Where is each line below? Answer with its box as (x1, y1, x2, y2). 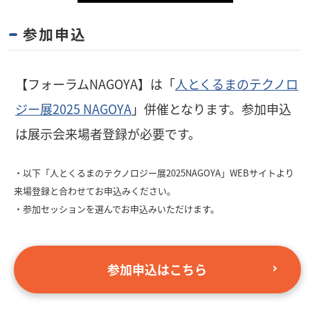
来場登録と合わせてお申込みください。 (13, 183, 176, 197)
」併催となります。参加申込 (131, 99, 291, 118)
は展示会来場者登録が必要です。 (15, 124, 201, 143)
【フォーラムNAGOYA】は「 (15, 74, 175, 93)
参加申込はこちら (107, 259, 208, 278)
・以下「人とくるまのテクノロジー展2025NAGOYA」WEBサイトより (13, 165, 294, 179)
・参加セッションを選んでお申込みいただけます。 (13, 201, 219, 215)
